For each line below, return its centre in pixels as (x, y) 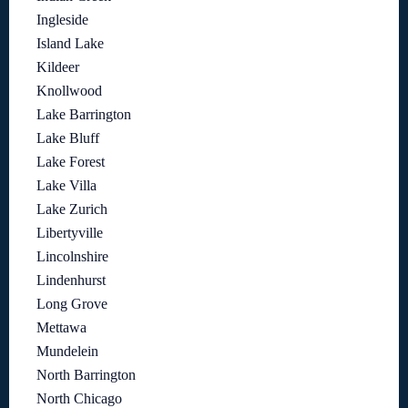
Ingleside (62, 20)
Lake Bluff (68, 138)
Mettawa (61, 328)
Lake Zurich (72, 209)
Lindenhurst (71, 280)
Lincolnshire (72, 257)
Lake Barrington (84, 115)
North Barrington (86, 375)
